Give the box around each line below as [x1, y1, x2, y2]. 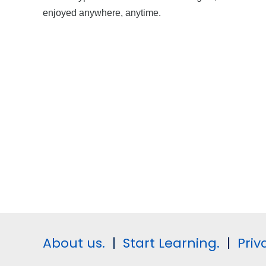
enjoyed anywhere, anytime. [43, 7, 161, 18]
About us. [43, 234, 105, 252]
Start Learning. [119, 234, 220, 252]
